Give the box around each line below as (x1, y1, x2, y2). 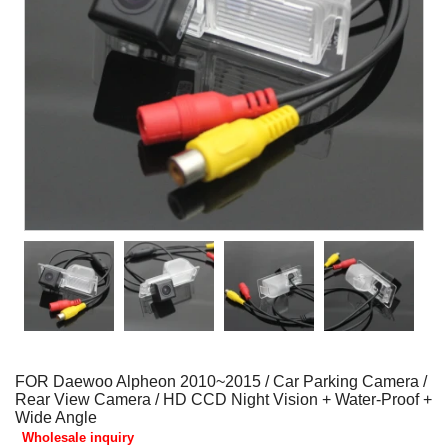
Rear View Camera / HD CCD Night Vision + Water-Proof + (15, 391, 432, 408)
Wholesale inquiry (22, 430, 134, 445)
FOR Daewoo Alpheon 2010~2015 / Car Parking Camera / (15, 373, 427, 390)
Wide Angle (15, 409, 97, 426)
